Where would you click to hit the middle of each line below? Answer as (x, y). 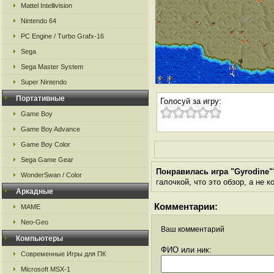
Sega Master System (52, 67)
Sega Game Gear (47, 160)
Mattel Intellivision (46, 6)
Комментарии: (186, 206)
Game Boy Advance (50, 129)
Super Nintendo (44, 82)
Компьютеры (39, 239)
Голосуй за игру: (191, 101)
